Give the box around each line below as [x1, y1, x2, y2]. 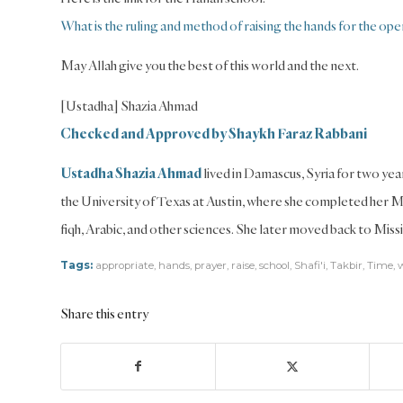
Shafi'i [294, 258, 326, 272]
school [259, 258, 290, 272]
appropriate [95, 258, 154, 272]
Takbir [330, 258, 363, 272]
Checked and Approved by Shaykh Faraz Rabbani [60, 124, 369, 142]
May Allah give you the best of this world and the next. [60, 57, 359, 75]
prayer [194, 258, 227, 272]
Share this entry [60, 304, 148, 322]
